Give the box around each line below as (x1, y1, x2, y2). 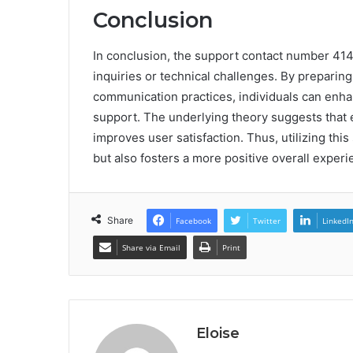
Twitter (253, 214, 281, 226)
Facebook (176, 214, 211, 226)
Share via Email (122, 241, 180, 253)
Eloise (196, 324, 240, 342)
